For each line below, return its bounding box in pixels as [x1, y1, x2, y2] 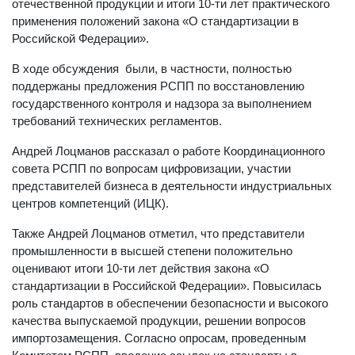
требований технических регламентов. [12, 114, 222, 128]
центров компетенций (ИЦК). [12, 197, 169, 210]
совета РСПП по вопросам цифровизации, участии [12, 162, 291, 175]
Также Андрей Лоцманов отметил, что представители [12, 227, 304, 240]
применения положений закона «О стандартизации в [12, 14, 299, 28]
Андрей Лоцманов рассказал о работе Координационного [12, 144, 325, 158]
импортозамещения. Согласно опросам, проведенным [12, 331, 306, 345]
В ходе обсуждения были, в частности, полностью [12, 62, 292, 75]
